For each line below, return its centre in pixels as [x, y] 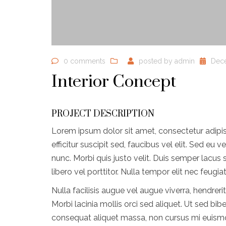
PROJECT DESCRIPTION [103, 114]
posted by [157, 61]
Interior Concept [114, 81]
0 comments [84, 61]
